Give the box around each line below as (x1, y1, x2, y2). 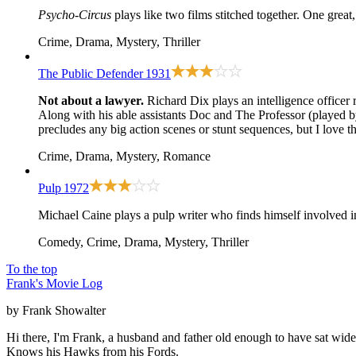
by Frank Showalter (6, 303, 106, 317)
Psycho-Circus (38, 7, 111, 21)
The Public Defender (38, 66, 143, 80)
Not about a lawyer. (38, 93, 144, 107)
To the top (6, 261, 57, 276)
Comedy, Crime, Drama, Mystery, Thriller (38, 234, 249, 249)
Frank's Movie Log (6, 276, 103, 290)
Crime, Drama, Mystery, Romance (38, 149, 211, 163)
